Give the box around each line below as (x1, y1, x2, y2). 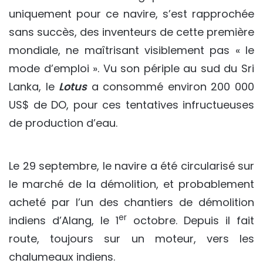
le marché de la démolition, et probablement (9, 176, 254, 191)
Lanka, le (9, 79, 59, 94)
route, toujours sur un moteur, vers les (9, 231, 254, 246)
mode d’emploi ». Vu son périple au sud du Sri (9, 61, 254, 76)
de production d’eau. (9, 116, 117, 130)
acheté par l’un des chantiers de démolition (9, 194, 254, 210)
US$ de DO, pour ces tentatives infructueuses (9, 97, 254, 112)
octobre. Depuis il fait (127, 213, 254, 228)
